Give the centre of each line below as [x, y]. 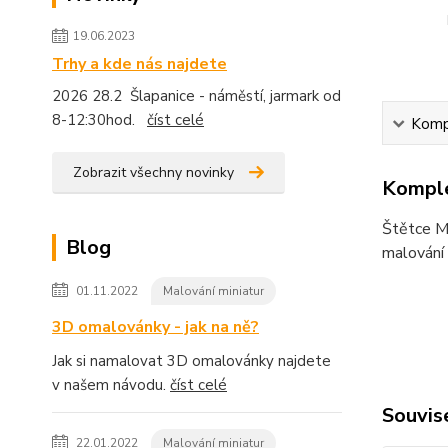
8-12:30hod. [99, 120]
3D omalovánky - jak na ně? [155, 327]
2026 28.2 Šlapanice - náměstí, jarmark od [196, 96]
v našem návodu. [111, 385]
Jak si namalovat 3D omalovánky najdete [191, 361]
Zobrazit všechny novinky [153, 172]
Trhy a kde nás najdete [139, 64]
